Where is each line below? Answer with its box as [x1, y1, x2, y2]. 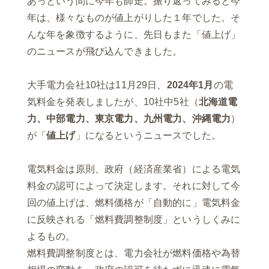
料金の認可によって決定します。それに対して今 [26, 181, 241, 192]
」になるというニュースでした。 [75, 130, 222, 141]
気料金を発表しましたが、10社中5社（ [26, 97, 199, 107]
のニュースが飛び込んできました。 [26, 46, 183, 57]
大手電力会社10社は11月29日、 [26, 80, 167, 91]
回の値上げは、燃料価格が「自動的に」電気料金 [26, 198, 241, 208]
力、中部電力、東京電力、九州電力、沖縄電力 [26, 113, 231, 124]
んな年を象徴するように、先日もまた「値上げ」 [26, 29, 241, 40]
